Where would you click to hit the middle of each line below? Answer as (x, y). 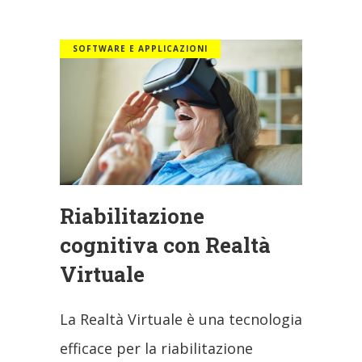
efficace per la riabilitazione (156, 348)
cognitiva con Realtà (165, 244)
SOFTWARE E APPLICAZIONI (140, 48)
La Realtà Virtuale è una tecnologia (181, 319)
